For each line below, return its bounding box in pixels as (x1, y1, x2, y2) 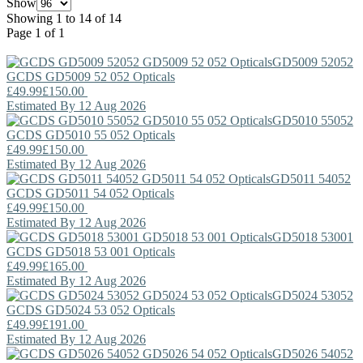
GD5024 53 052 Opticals (42, 302, 175, 317)
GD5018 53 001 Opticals (42, 244, 175, 258)
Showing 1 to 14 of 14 (6, 11, 122, 25)
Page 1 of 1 (6, 25, 65, 40)
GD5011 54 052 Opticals (42, 186, 174, 200)
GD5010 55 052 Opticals (42, 127, 175, 142)
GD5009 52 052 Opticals (42, 69, 175, 83)
